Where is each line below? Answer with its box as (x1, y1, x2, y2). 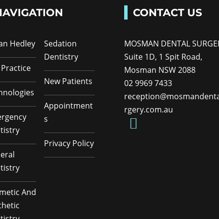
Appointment (44, 100, 93, 111)
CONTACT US (132, 6, 202, 19)
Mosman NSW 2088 (124, 64, 196, 75)
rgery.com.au (124, 104, 173, 115)
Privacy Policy (44, 137, 94, 149)
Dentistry (44, 51, 79, 62)
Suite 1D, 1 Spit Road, (124, 51, 202, 62)
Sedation (44, 38, 77, 49)
